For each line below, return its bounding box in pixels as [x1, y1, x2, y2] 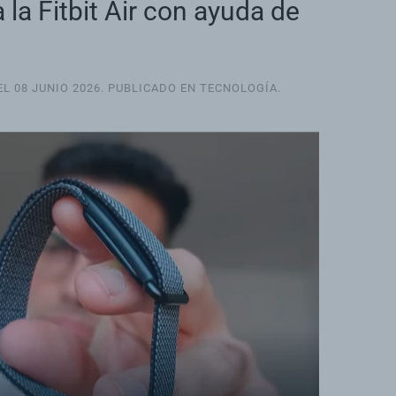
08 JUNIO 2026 [14, 81, 101, 95]
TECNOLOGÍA [200, 81, 278, 95]
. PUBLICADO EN [101, 81, 200, 95]
